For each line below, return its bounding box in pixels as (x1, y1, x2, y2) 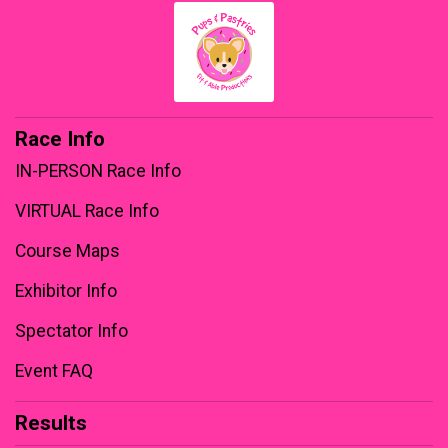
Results (15, 411, 87, 436)
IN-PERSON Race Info (15, 161, 181, 182)
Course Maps (15, 241, 120, 262)
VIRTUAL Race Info (15, 201, 159, 222)
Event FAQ (15, 361, 93, 382)
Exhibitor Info (15, 281, 117, 302)
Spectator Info (15, 321, 128, 342)
